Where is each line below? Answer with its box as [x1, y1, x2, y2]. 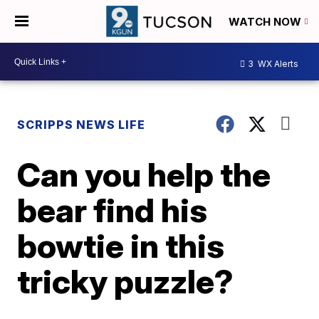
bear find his [17, 190, 208, 230]
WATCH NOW [229, 15, 304, 29]
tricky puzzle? [17, 261, 234, 301]
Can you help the [17, 155, 271, 194]
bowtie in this [17, 226, 225, 266]
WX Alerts [256, 58, 298, 69]
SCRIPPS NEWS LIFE [17, 117, 146, 132]
